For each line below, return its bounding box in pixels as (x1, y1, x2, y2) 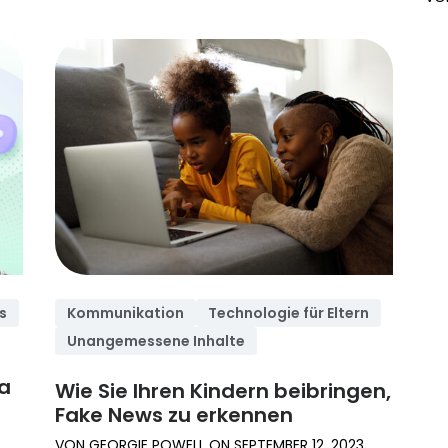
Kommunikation (67, 303, 185, 324)
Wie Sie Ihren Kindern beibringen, (55, 377, 392, 406)
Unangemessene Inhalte (67, 331, 246, 352)
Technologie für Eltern (208, 303, 370, 324)
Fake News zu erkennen (55, 401, 294, 430)
